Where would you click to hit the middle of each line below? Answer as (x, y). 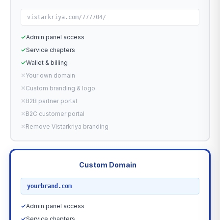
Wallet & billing (47, 63)
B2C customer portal (55, 114)
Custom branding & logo (60, 88)
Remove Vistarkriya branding (67, 126)
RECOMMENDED (50, 165)
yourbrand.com (49, 186)
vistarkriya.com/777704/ (67, 17)
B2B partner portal (51, 101)
